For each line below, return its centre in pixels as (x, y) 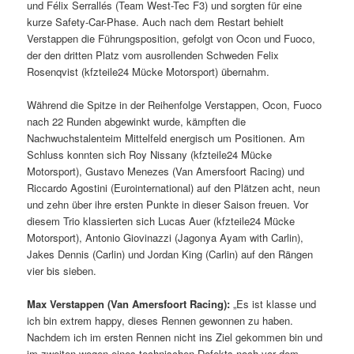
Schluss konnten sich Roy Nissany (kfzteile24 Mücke (150, 154)
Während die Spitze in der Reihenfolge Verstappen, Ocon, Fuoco (175, 104)
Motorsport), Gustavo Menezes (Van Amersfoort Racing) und (166, 171)
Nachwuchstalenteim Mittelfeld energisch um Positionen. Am (166, 137)
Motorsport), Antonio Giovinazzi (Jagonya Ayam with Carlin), (166, 237)
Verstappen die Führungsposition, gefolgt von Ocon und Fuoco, (171, 38)
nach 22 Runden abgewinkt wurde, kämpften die (137, 121)
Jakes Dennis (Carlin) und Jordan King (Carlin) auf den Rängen (170, 254)
